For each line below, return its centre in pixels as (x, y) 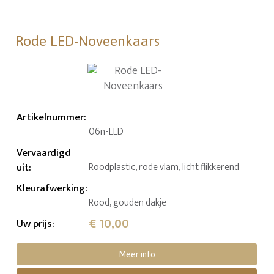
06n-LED (106, 131)
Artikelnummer (50, 117)
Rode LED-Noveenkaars (88, 41)
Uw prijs (35, 224)
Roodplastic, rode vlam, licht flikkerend (164, 167)
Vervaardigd (44, 153)
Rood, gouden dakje (128, 202)
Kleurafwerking (51, 188)
